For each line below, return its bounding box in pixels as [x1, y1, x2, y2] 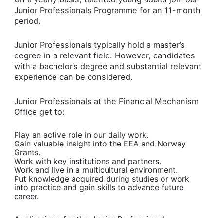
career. [14, 191, 41, 201]
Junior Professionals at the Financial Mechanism [14, 96, 199, 106]
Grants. [14, 147, 40, 158]
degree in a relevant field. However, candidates [14, 51, 195, 61]
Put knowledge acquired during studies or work [14, 174, 189, 184]
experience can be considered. [14, 72, 135, 82]
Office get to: [14, 107, 67, 117]
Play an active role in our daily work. [14, 130, 148, 140]
